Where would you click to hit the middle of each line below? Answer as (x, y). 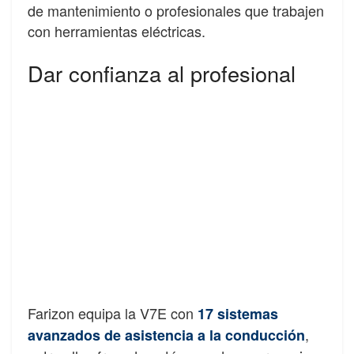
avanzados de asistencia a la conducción (166, 335)
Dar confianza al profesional (162, 73)
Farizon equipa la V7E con (113, 313)
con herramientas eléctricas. (117, 31)
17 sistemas (238, 313)
